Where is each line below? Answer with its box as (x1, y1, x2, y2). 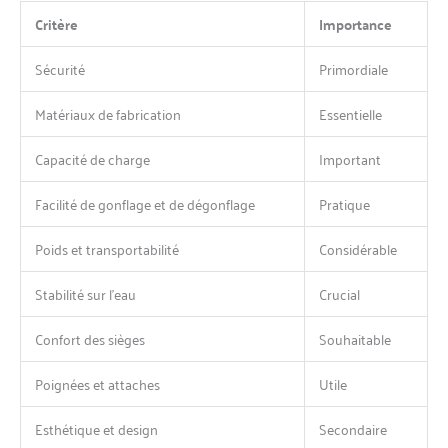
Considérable (319, 235, 397, 261)
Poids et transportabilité (35, 235, 179, 261)
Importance (319, 10, 392, 37)
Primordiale (319, 55, 388, 81)
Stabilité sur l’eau (35, 280, 136, 306)
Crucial (319, 280, 360, 306)
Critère (35, 10, 78, 37)
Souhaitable (319, 325, 391, 351)
